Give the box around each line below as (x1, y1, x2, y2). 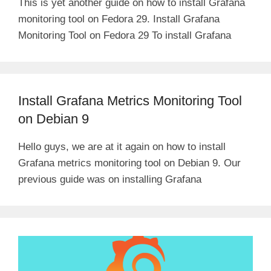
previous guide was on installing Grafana (18, 173, 201, 185)
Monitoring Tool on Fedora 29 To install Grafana (18, 29, 231, 41)
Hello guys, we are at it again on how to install (18, 140, 226, 152)
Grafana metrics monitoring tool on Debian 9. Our (18, 157, 241, 169)
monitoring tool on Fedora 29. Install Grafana (18, 13, 220, 25)
